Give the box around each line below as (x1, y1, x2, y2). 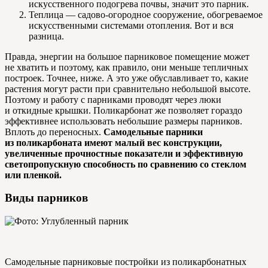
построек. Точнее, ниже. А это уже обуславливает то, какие (5, 72, 248, 83)
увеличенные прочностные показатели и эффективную (5, 148, 243, 159)
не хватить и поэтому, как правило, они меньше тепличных (5, 62, 248, 72)
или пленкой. (5, 169, 62, 180)
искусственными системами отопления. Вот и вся (29, 20, 233, 31)
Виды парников (5, 191, 88, 205)
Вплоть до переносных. (5, 126, 103, 137)
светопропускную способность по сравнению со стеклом (5, 159, 246, 169)
